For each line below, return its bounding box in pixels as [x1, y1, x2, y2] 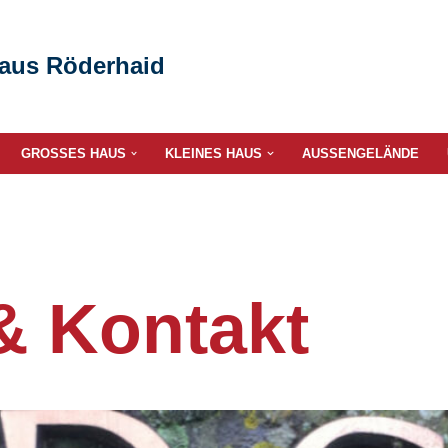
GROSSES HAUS [20, 145, 117, 161]
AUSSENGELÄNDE [301, 145, 410, 161]
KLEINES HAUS [165, 145, 263, 161]
